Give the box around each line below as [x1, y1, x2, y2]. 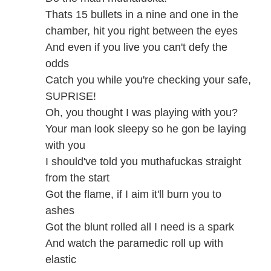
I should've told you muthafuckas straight [45, 155, 241, 168]
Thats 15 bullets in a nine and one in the [45, 8, 238, 21]
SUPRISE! [45, 90, 96, 102]
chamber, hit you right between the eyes [45, 25, 238, 37]
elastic [45, 253, 76, 266]
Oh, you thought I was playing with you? [45, 106, 238, 119]
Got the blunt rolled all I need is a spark [45, 221, 234, 233]
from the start [45, 172, 109, 184]
